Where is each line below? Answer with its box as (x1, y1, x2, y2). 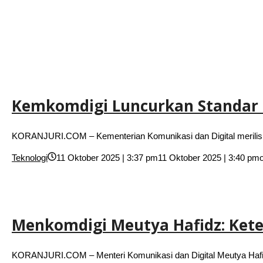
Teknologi (12, 153, 48, 163)
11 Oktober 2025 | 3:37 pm (56, 153, 158, 163)
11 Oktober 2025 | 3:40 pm (158, 153, 259, 163)
